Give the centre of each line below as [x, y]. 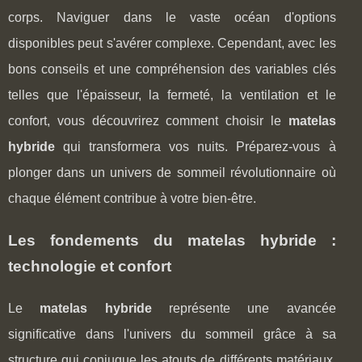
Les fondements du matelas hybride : [172, 240]
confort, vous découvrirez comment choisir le [148, 120]
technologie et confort [90, 266]
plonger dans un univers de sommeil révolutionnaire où [172, 172]
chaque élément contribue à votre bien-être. [132, 198]
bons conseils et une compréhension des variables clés [172, 69]
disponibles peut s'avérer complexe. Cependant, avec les [172, 43]
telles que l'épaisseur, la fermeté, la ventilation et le [172, 95]
